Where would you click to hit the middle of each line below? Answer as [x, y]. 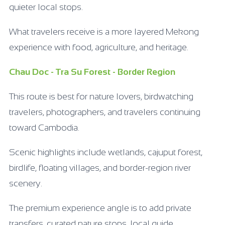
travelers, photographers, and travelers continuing [105, 112]
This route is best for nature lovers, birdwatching [101, 96]
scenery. [26, 183]
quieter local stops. [46, 7]
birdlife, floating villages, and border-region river [100, 167]
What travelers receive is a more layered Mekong [104, 31]
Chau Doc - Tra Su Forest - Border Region [92, 72]
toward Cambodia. [44, 127]
